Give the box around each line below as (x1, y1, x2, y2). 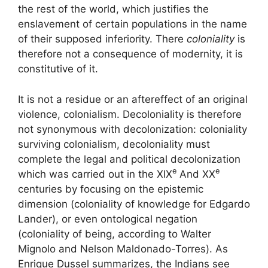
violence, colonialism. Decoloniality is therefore (18, 108, 242, 120)
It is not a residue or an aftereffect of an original (18, 93, 248, 105)
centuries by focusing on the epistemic (18, 182, 203, 195)
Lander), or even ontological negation (18, 212, 197, 225)
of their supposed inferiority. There (18, 33, 187, 45)
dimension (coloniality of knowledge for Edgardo (18, 197, 250, 210)
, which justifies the (116, 3, 209, 15)
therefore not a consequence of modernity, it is (18, 48, 243, 60)
